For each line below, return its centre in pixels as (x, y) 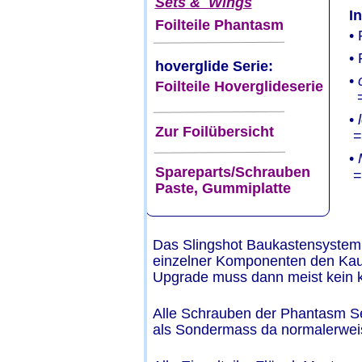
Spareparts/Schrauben (232, 172)
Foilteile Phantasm (219, 25)
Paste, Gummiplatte (223, 188)
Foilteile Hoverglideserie (239, 86)
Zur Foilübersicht (214, 131)
